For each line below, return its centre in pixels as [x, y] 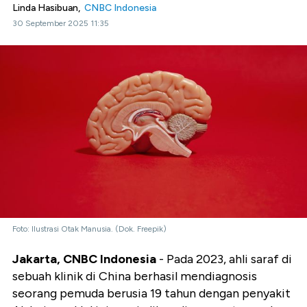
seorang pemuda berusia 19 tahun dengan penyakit [151, 294]
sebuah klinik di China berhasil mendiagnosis [135, 277]
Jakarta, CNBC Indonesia [84, 259]
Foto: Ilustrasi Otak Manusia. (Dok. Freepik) [89, 229]
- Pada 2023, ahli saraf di [224, 259]
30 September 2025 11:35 [61, 23]
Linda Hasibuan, [48, 8]
